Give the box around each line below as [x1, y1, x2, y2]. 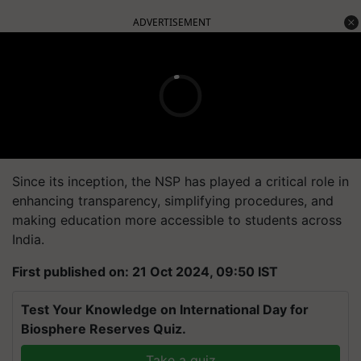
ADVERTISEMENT [133, 15, 211, 29]
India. [12, 231, 44, 247]
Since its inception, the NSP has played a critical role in [12, 173, 349, 189]
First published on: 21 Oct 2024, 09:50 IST [12, 263, 278, 280]
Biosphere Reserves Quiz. [21, 321, 186, 337]
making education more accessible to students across [12, 212, 342, 228]
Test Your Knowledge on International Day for [21, 301, 309, 317]
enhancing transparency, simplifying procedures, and [12, 193, 334, 209]
